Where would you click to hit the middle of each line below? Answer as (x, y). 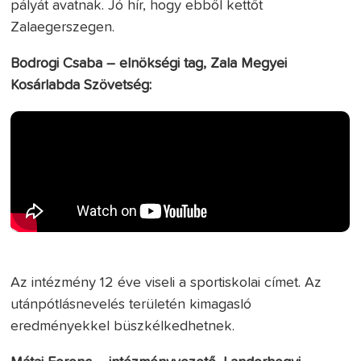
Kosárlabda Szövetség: (81, 86)
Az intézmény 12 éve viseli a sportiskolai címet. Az (166, 283)
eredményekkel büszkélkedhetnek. (123, 327)
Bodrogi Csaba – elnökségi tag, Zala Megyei (149, 64)
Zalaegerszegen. (63, 28)
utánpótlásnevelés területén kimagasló (131, 305)
